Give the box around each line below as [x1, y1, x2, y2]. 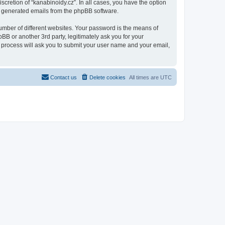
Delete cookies [89, 74, 126, 80]
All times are [129, 74, 160, 80]
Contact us [50, 74, 77, 80]
